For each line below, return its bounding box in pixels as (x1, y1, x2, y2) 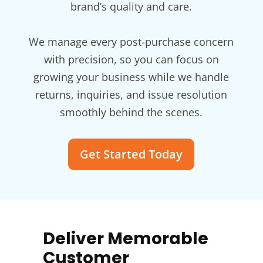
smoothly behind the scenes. (60, 105, 203, 120)
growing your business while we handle (33, 70, 230, 85)
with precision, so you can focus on (43, 52, 219, 67)
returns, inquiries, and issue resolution (35, 87, 228, 102)
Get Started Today (80, 146, 183, 163)
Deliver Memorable (43, 227, 209, 251)
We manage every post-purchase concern (29, 35, 234, 49)
